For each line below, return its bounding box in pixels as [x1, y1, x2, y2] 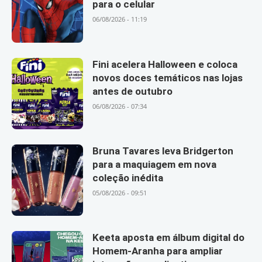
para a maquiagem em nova [92, 158, 217, 170]
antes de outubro [92, 85, 173, 97]
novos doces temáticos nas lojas [92, 71, 243, 84]
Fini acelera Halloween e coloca [92, 58, 238, 70]
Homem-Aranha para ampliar [92, 245, 223, 257]
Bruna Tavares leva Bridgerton [92, 144, 234, 157]
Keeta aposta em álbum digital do [92, 232, 245, 244]
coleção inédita [92, 171, 164, 184]
